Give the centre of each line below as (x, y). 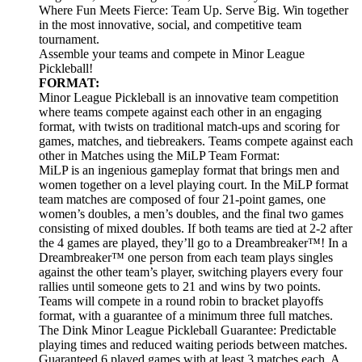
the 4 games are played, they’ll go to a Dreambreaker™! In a (193, 242)
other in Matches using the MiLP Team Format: (159, 155)
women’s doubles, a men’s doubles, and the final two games (191, 213)
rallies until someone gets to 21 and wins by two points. (180, 286)
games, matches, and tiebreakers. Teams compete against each (196, 141)
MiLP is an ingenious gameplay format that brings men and (189, 170)
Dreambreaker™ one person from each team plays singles (186, 257)
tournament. (69, 39)
